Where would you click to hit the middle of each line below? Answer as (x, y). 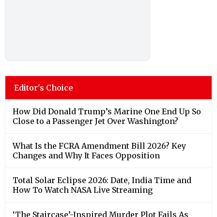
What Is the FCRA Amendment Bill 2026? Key (99, 146)
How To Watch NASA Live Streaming (83, 190)
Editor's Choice (44, 87)
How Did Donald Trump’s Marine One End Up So (107, 111)
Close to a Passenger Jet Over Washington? (95, 121)
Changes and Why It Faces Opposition (86, 155)
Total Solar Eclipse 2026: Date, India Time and (102, 180)
